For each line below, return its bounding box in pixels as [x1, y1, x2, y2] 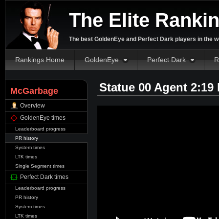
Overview [20, 102, 45, 109]
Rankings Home [15, 56, 65, 64]
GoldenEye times [20, 114, 66, 121]
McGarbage [10, 86, 58, 96]
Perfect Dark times [20, 174, 68, 180]
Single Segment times [15, 163, 65, 169]
